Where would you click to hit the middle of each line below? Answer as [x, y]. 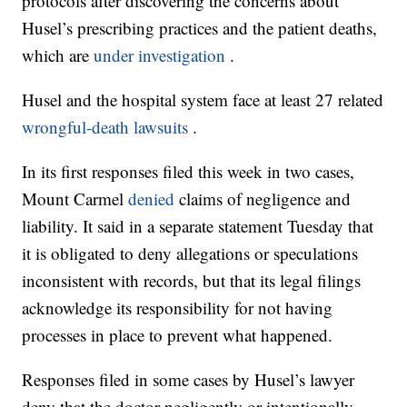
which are [58, 55]
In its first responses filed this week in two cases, [189, 172]
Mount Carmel [75, 199]
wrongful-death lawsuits [105, 127]
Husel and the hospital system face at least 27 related [203, 100]
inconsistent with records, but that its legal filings [192, 281]
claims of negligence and [263, 199]
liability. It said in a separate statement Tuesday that [198, 226]
